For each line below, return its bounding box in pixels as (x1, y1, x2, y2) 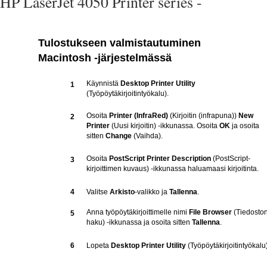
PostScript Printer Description (109, 154, 211, 163)
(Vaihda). (132, 132, 163, 140)
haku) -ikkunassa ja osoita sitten (86, 218, 192, 226)
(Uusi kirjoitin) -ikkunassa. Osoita (110, 122, 219, 130)
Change (105, 132, 132, 140)
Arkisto (110, 188, 135, 196)
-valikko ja (135, 188, 169, 196)
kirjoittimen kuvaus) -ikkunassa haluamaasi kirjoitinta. (86, 164, 259, 173)
